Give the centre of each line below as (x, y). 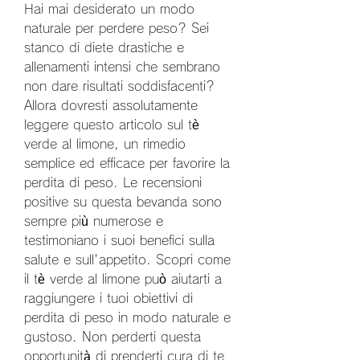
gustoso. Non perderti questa (112, 336)
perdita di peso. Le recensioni (113, 182)
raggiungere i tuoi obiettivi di (108, 298)
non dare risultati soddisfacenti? (119, 86)
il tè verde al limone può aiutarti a (123, 278)
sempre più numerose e (94, 221)
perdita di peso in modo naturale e (127, 317)
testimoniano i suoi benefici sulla (119, 240)
